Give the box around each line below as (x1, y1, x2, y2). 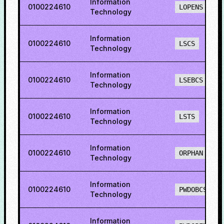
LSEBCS (179, 76, 203, 84)
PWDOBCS (179, 185, 207, 193)
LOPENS (179, 3, 203, 11)
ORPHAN (179, 149, 203, 157)
